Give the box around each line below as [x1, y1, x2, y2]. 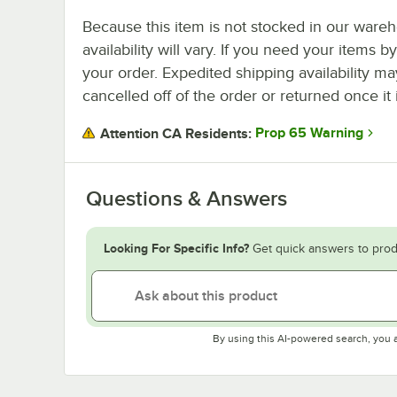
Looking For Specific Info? [104, 240, 249, 255]
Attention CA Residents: [100, 125, 252, 142]
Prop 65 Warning [255, 125, 363, 142]
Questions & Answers [86, 186, 287, 210]
